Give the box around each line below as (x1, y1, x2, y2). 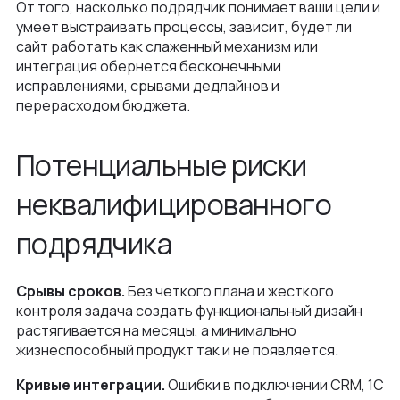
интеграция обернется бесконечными (16, 56, 281, 76)
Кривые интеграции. (16, 375, 165, 395)
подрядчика (16, 224, 171, 263)
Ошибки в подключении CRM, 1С (165, 375, 384, 395)
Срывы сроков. (16, 281, 125, 301)
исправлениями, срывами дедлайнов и (16, 76, 279, 96)
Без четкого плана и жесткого (125, 281, 334, 301)
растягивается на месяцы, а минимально (16, 321, 296, 340)
